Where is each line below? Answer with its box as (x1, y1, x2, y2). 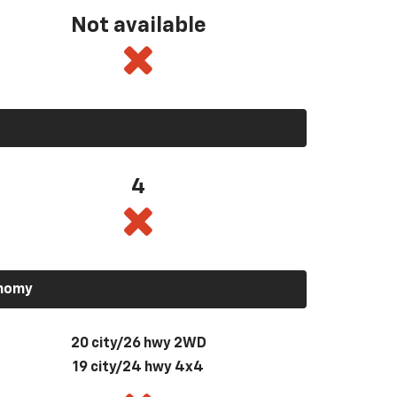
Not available (70, 14, 206, 36)
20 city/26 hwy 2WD (70, 336, 206, 351)
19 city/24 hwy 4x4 (73, 360, 204, 375)
